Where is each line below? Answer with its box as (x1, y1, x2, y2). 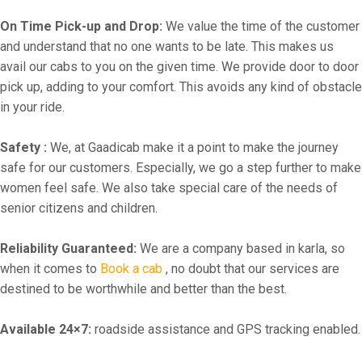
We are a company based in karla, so (137, 241, 345, 256)
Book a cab (100, 261, 162, 276)
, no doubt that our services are (162, 261, 339, 276)
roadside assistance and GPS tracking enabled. (91, 322, 360, 337)
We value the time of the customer (162, 19, 360, 34)
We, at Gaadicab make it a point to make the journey (47, 140, 339, 155)
